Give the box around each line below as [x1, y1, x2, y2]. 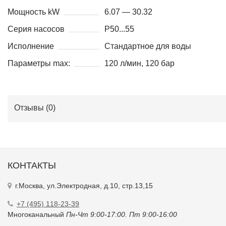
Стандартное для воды [104, 42, 192, 50]
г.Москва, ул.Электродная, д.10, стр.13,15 [15, 182, 153, 190]
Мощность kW [8, 8, 60, 16]
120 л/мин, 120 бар [104, 59, 175, 68]
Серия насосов [8, 25, 65, 33]
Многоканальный [8, 210, 66, 218]
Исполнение [8, 42, 54, 50]
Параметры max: [8, 59, 70, 68]
